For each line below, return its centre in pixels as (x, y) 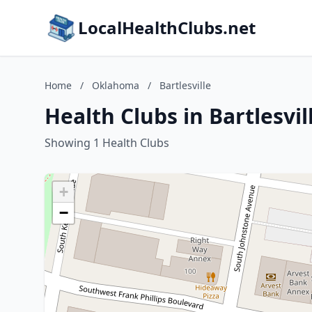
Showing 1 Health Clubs (107, 143)
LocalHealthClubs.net (167, 28)
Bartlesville (185, 85)
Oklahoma (116, 85)
